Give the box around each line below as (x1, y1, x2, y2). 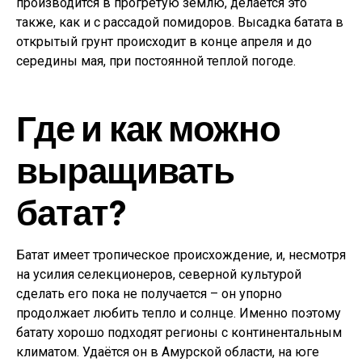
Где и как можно (16, 106, 280, 149)
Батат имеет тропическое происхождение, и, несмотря (16, 247, 346, 263)
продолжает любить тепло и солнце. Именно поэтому (16, 305, 341, 321)
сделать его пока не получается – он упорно (16, 286, 282, 301)
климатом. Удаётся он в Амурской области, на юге (16, 344, 319, 360)
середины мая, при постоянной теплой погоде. (16, 53, 296, 69)
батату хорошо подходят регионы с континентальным (16, 325, 342, 340)
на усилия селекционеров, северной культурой (16, 267, 301, 282)
